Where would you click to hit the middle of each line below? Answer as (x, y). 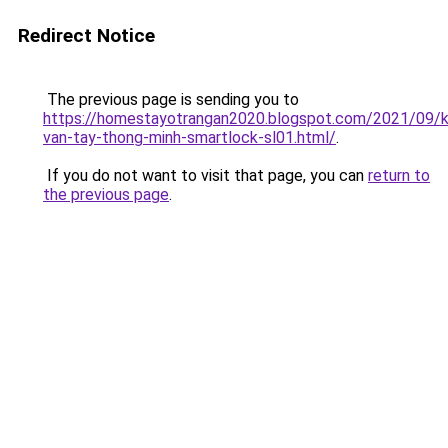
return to (399, 175)
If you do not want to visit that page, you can (205, 175)
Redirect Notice (86, 35)
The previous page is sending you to (171, 99)
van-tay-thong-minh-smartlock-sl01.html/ (189, 137)
